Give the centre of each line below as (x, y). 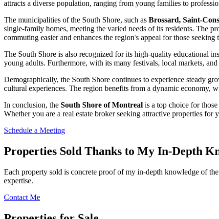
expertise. (19, 181)
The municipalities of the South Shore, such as (76, 20)
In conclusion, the (32, 105)
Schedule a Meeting (34, 131)
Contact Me (22, 197)
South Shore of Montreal (102, 105)
